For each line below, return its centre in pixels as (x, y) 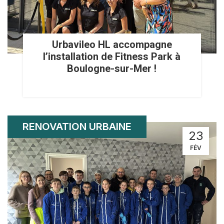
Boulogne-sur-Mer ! (112, 68)
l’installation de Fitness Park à (112, 56)
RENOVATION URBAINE (77, 126)
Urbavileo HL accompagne (112, 44)
